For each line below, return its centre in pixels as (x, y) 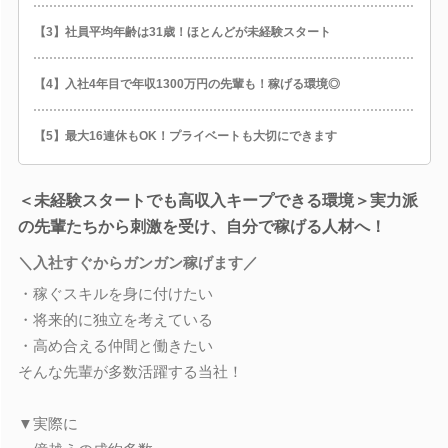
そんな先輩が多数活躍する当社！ (130, 371)
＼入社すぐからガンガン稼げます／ (137, 262)
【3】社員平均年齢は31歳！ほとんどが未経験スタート (182, 31)
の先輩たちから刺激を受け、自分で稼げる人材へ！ (201, 226)
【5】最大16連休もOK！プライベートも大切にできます (185, 135)
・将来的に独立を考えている (115, 319)
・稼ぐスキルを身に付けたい (115, 293)
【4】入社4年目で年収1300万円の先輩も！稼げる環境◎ (186, 83)
